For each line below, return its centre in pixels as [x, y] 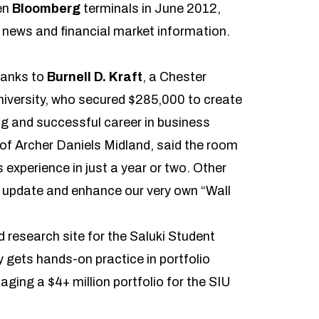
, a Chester [174, 77]
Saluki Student [172, 237]
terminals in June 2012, [152, 9]
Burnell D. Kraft [95, 77]
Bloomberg [48, 9]
